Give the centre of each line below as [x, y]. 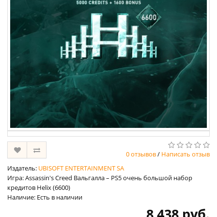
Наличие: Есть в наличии [45, 197]
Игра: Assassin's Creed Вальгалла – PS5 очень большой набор [100, 178]
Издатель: [23, 168]
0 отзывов [141, 154]
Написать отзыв [186, 154]
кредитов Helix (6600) [39, 188]
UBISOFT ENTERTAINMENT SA [81, 168]
